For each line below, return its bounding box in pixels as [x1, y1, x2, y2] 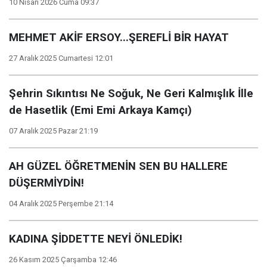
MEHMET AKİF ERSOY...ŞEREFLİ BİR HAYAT [9, 31, 229, 44]
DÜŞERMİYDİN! [9, 176, 84, 190]
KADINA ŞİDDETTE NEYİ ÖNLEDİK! [9, 232, 182, 246]
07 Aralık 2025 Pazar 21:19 [9, 126, 98, 135]
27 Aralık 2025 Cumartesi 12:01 [9, 54, 113, 63]
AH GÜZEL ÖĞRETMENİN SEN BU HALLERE [9, 160, 228, 173]
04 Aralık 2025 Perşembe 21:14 [9, 199, 113, 208]
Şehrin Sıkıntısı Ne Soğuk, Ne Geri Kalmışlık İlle [9, 87, 253, 100]
